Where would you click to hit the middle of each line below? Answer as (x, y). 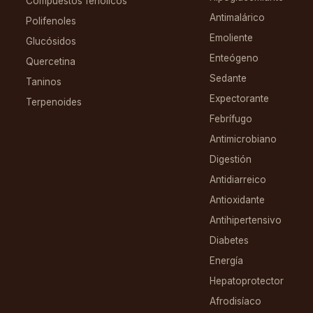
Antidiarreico (238, 180)
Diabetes (229, 241)
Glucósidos (51, 42)
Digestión (230, 160)
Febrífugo (231, 119)
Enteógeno (234, 58)
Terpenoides (54, 102)
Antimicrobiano (243, 139)
